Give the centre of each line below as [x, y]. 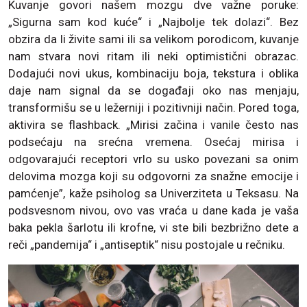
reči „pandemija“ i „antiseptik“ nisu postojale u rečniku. [147, 245]
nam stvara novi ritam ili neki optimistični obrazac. [153, 57]
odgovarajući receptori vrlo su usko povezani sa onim [153, 159]
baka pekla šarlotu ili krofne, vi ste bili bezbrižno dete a [153, 228]
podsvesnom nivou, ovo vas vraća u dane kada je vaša [153, 211]
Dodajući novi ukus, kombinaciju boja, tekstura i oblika [153, 74]
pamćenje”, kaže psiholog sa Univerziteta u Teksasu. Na [153, 194]
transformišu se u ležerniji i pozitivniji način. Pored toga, [153, 108]
